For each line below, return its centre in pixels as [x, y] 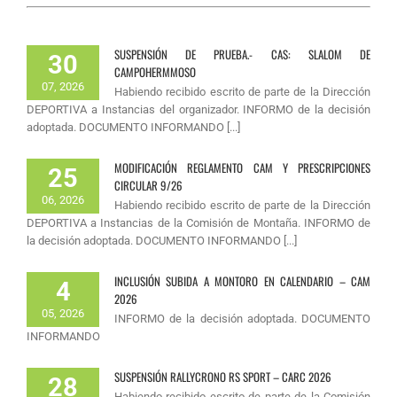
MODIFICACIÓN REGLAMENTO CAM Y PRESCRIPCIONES [242, 167]
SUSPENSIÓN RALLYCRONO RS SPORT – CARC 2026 [223, 376]
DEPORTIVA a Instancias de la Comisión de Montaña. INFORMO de [198, 222]
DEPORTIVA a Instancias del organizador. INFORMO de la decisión [198, 109]
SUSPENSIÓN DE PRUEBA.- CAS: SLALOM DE [242, 54]
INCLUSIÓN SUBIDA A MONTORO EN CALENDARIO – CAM [242, 280]
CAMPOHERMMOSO [155, 71]
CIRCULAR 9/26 [148, 185]
